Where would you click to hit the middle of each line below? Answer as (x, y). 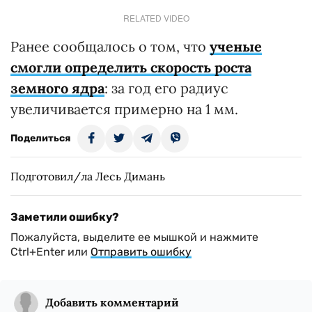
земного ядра (57, 88)
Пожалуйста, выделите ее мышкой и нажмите (134, 237)
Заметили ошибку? (65, 217)
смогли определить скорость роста (131, 67)
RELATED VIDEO (156, 18)
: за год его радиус (166, 88)
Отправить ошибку (141, 252)
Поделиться (40, 138)
